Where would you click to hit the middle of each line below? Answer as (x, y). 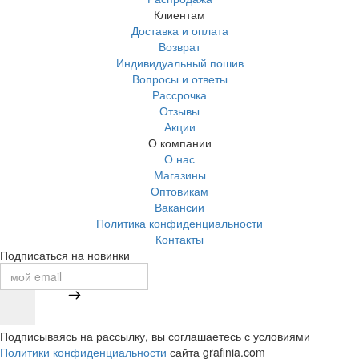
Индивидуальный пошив (179, 62)
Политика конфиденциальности (179, 222)
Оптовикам (179, 190)
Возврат (179, 46)
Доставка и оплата (179, 30)
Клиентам (179, 14)
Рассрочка (179, 94)
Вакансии (179, 206)
